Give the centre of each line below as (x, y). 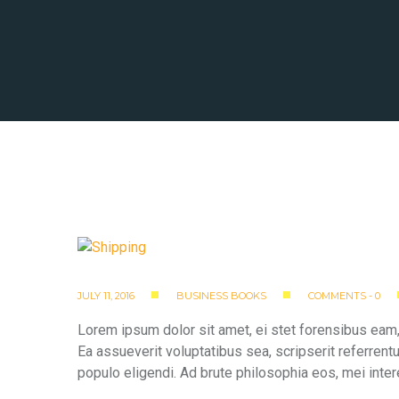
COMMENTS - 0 (344, 295)
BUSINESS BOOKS (221, 295)
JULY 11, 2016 (106, 295)
